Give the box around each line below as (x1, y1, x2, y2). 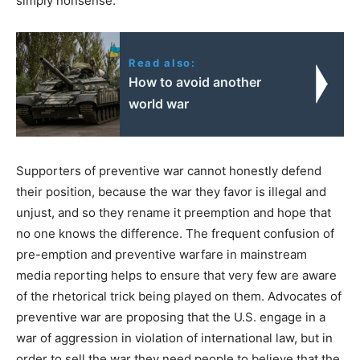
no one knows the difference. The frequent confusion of (16, 225, 334, 241)
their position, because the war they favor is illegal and (16, 183, 326, 199)
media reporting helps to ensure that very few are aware (16, 267, 337, 283)
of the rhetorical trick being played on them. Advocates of (16, 288, 342, 304)
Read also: (129, 55, 196, 69)
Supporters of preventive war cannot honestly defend (16, 162, 321, 178)
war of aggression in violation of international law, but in (16, 329, 333, 346)
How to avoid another (129, 73, 262, 90)
